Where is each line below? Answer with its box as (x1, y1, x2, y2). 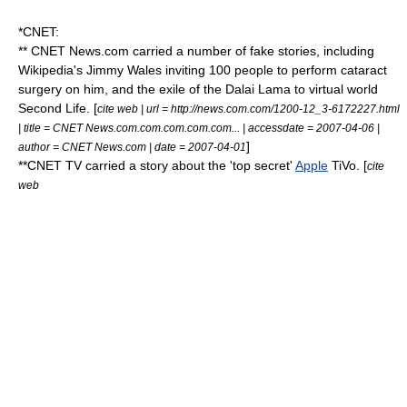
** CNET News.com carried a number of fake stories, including (18, 44, 374, 58)
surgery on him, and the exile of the (18, 82, 225, 96)
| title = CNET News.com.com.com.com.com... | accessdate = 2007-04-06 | (18, 122, 380, 134)
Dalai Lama (225, 82, 291, 96)
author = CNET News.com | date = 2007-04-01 (18, 141, 246, 153)
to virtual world (291, 82, 378, 96)
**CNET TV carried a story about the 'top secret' (18, 158, 295, 173)
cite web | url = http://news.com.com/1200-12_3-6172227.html (97, 103, 400, 114)
